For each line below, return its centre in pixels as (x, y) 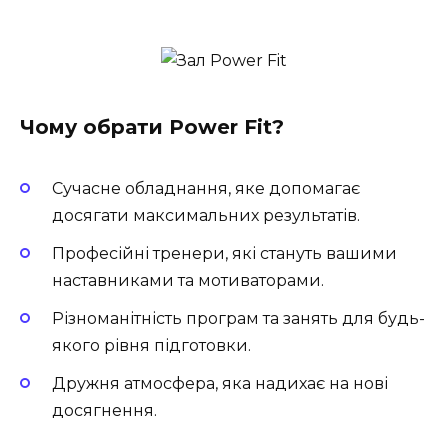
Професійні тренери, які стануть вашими (224, 253)
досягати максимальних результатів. (206, 215)
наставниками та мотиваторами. (188, 280)
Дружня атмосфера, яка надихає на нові (220, 384)
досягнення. (104, 411)
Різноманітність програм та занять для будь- (238, 319)
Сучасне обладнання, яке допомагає (206, 188)
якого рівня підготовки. (151, 346)
